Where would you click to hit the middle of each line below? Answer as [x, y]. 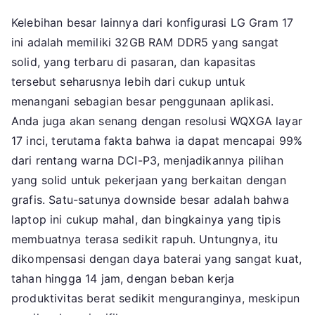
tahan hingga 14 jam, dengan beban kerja [123, 278]
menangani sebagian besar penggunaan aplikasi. [143, 101]
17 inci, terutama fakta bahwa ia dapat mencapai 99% [157, 140]
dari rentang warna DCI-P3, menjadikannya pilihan [147, 160]
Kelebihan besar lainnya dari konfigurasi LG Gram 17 [153, 22]
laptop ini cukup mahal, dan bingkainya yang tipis [146, 219]
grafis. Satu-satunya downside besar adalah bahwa [150, 199]
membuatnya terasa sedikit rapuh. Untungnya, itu [145, 239]
